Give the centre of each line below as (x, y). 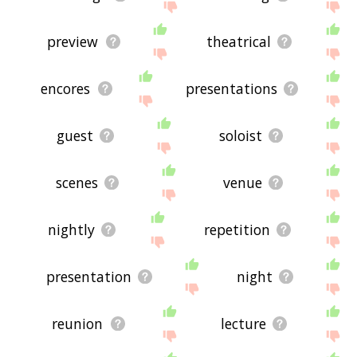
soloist (240, 136)
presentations (231, 89)
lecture (243, 324)
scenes (77, 183)
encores (66, 89)
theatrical (238, 42)
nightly (72, 230)
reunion (78, 324)
